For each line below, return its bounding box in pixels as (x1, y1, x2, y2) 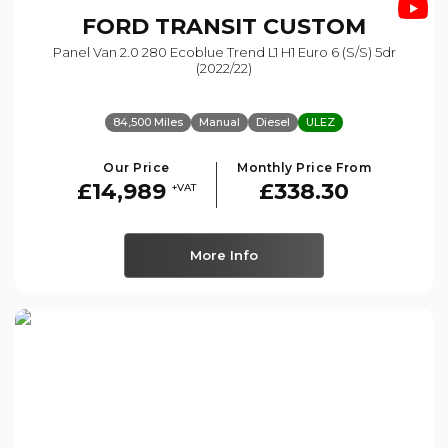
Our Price (103, 159, 170, 175)
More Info (190, 246, 258, 263)
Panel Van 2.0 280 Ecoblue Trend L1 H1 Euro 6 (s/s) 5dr (52, 43, 396, 60)
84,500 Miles (113, 114, 183, 129)
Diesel (256, 114, 290, 129)
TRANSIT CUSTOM (149, 12, 366, 40)
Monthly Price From (237, 159, 371, 175)
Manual (199, 114, 240, 129)
